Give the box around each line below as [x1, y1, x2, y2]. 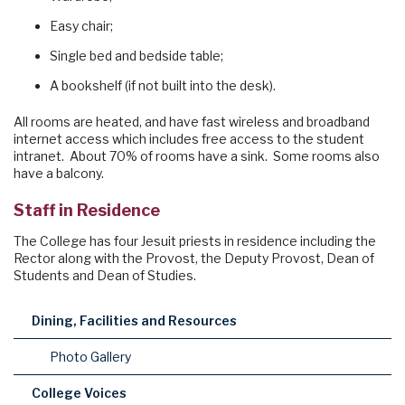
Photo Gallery [50, 348, 131, 364]
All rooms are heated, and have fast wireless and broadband [14, 113, 370, 129]
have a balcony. [14, 165, 104, 181]
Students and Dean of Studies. [14, 267, 202, 283]
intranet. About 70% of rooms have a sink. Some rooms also [14, 147, 380, 164]
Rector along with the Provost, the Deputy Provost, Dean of [14, 250, 374, 266]
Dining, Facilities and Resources [32, 312, 237, 328]
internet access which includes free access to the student [14, 130, 364, 146]
